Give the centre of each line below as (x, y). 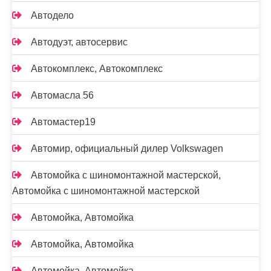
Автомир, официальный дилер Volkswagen (127, 149)
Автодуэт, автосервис (79, 42)
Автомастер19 (63, 122)
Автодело (52, 15)
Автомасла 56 (62, 95)
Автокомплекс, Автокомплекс (97, 69)
